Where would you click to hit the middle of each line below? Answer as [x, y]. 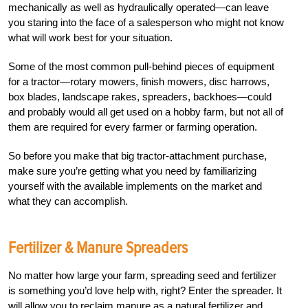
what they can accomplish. [68, 201]
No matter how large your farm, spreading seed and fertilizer [142, 276]
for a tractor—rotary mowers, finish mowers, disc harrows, [139, 82]
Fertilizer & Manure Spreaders [98, 248]
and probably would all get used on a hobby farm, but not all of [146, 112]
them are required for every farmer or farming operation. [133, 127]
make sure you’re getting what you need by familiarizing [132, 171]
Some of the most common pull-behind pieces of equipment [141, 67]
